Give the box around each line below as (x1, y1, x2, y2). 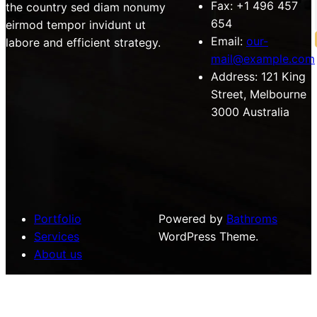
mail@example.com (211, 52, 315, 67)
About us (34, 247, 82, 262)
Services (34, 229, 79, 244)
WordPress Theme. (158, 229, 258, 244)
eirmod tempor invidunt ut (6, 18, 146, 33)
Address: (211, 69, 258, 84)
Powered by (158, 212, 226, 226)
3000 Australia (211, 105, 289, 120)
